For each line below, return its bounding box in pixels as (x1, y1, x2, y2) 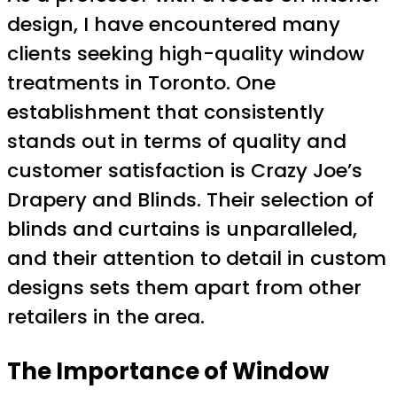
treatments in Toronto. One (7, 69, 276, 97)
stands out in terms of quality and (7, 128, 346, 155)
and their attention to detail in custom (7, 245, 386, 272)
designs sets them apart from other (7, 274, 362, 301)
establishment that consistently (7, 98, 324, 126)
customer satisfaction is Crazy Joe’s (7, 157, 362, 184)
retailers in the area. (7, 303, 205, 331)
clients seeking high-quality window (7, 40, 364, 67)
